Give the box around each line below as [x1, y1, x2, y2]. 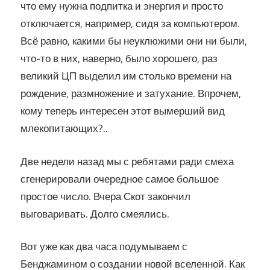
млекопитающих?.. [20, 121, 108, 137]
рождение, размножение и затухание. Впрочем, [20, 86, 241, 102]
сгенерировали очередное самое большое [20, 171, 219, 187]
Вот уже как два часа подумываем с [20, 239, 187, 255]
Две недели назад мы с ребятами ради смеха [20, 153, 234, 169]
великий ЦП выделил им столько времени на [20, 68, 231, 84]
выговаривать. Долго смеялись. [20, 206, 169, 222]
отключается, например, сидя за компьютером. [20, 16, 240, 32]
